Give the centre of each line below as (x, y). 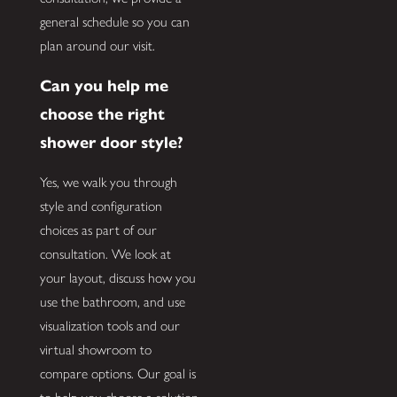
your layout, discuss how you (117, 278)
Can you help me (104, 85)
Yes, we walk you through (108, 183)
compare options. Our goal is (117, 374)
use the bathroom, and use (112, 302)
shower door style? (111, 142)
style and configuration (101, 206)
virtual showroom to (95, 350)
